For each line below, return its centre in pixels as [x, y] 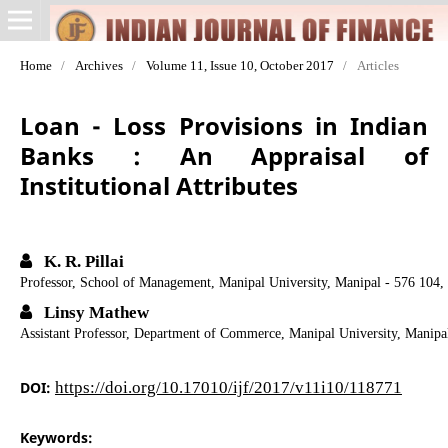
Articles [377, 65]
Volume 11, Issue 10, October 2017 [239, 65]
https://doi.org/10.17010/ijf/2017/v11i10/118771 [228, 386]
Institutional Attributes [158, 185]
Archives [98, 65]
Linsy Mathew [94, 311]
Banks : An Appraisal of [224, 155]
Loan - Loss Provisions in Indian [224, 125]
